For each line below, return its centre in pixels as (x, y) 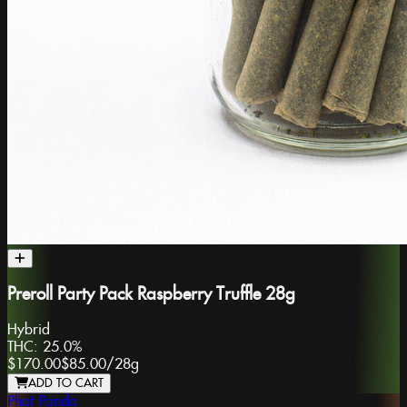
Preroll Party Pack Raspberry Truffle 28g (151, 295)
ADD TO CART (66, 383)
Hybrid (29, 330)
